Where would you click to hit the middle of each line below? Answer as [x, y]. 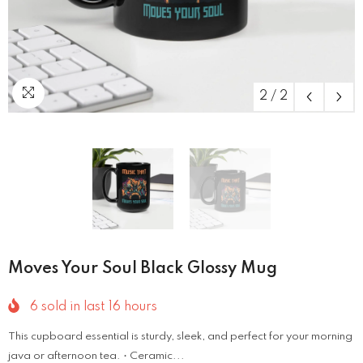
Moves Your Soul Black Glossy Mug [143, 269]
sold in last [73, 307]
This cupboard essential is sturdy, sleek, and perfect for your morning [180, 337]
